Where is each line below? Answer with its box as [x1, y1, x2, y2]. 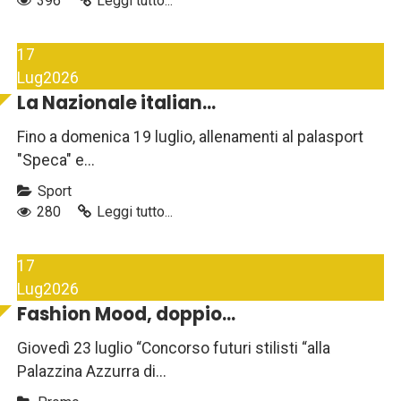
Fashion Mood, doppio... [17, 302, 235, 328]
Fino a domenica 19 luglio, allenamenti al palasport [17, 128, 363, 147]
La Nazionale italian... [17, 90, 216, 116]
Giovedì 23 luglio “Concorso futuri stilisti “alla [17, 339, 330, 358]
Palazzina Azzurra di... [17, 363, 166, 381]
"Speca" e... [17, 151, 95, 170]
